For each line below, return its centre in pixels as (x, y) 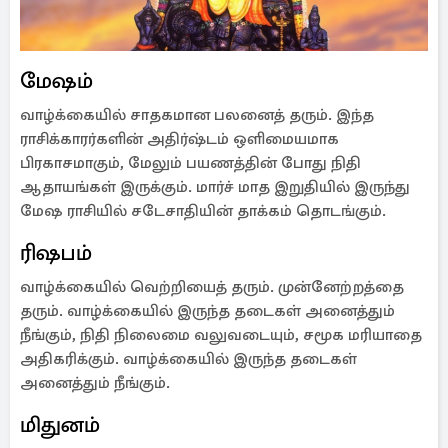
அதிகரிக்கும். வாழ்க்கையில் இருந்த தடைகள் (188, 359)
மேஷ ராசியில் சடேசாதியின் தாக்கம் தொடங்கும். (203, 211)
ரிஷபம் (56, 252)
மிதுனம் (60, 424)
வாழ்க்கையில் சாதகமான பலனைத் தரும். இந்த (197, 115)
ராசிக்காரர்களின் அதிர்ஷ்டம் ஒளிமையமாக (179, 139)
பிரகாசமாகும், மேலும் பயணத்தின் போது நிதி (190, 163)
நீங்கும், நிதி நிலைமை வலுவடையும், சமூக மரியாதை (221, 335)
